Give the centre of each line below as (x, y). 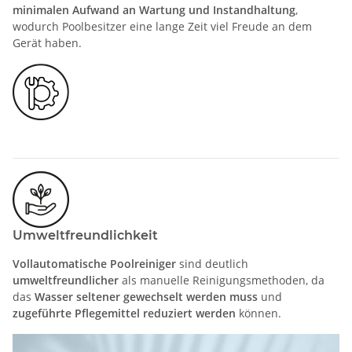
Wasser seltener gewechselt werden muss (146, 296)
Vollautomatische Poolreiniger (94, 263)
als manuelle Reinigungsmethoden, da (222, 280)
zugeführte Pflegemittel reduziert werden (124, 313)
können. (258, 313)
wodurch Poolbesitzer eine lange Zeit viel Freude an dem (162, 26)
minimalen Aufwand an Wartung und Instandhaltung (154, 9)
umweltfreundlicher (66, 280)
